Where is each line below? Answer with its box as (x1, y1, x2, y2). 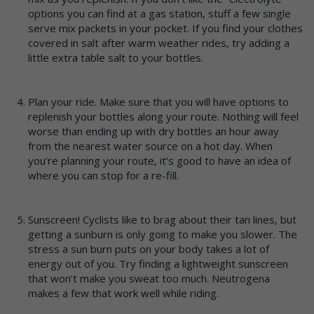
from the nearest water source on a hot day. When (28, 138, 273, 153)
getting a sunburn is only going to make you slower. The (28, 226, 297, 241)
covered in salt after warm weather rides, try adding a (28, 35, 289, 50)
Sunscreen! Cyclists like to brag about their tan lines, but (28, 212, 296, 226)
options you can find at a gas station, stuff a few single (28, 6, 291, 20)
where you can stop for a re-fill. (28, 168, 179, 182)
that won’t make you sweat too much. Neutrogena (28, 271, 270, 285)
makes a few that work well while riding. (28, 285, 219, 300)
